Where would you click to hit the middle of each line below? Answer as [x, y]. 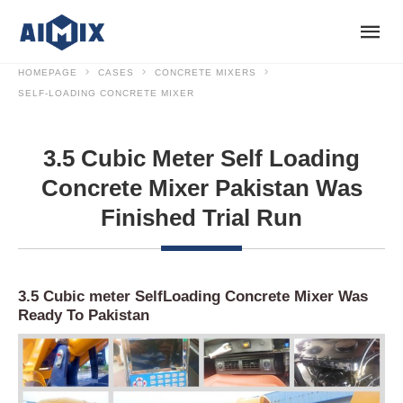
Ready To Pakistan [84, 316]
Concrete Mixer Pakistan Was [201, 188]
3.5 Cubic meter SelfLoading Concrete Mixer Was [193, 297]
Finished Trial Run [201, 218]
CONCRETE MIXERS [206, 72]
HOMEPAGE [48, 72]
